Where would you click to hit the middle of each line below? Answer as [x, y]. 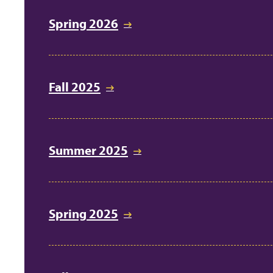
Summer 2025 [88, 150]
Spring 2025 [83, 214]
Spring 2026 [83, 23]
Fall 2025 [75, 87]
